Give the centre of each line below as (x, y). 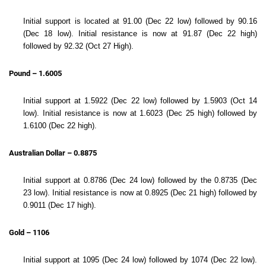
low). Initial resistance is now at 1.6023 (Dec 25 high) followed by (140, 113)
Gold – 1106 (29, 232)
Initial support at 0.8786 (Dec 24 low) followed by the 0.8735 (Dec (140, 180)
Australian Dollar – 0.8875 (53, 153)
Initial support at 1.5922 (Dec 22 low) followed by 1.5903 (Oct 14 (140, 101)
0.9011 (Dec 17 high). (60, 205)
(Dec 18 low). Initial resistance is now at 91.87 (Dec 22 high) (140, 34)
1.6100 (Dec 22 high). (60, 126)
